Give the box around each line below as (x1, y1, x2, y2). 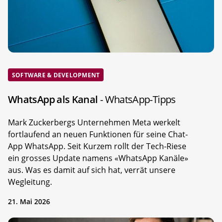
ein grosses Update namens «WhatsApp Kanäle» (8, 153, 188, 164)
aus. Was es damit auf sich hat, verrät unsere (8, 165, 175, 176)
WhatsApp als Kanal (8, 93, 100, 107)
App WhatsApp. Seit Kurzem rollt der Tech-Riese (8, 141, 186, 152)
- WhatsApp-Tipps (100, 93, 176, 107)
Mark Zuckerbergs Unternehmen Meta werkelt (8, 117, 180, 128)
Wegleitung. (8, 176, 52, 188)
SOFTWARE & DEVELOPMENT (12, 70, 100, 79)
